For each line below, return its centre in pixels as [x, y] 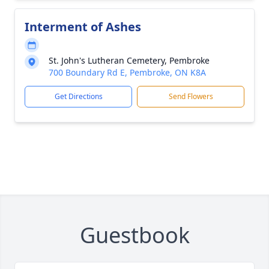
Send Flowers [191, 96]
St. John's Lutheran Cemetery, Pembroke [129, 60]
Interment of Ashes [83, 27]
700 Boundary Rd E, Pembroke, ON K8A [127, 72]
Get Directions [78, 96]
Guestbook [134, 235]
